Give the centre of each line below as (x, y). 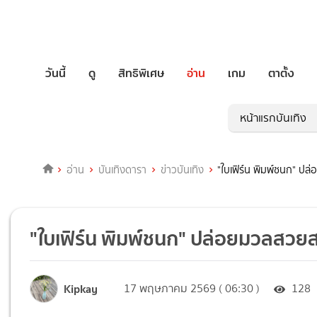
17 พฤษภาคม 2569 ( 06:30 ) (192, 289)
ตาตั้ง (281, 73)
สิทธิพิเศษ (141, 73)
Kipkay (81, 288)
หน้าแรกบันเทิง (273, 118)
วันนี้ (56, 73)
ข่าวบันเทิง (182, 170)
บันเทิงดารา (122, 170)
